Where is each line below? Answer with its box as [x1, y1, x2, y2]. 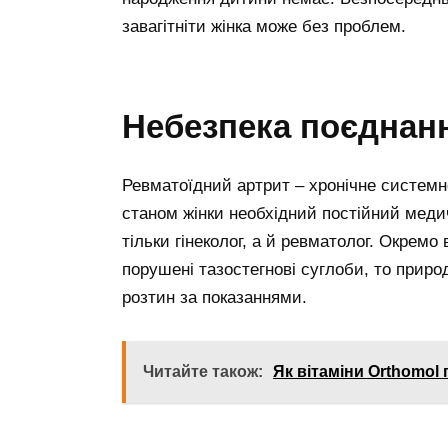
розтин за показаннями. [122, 287, 307, 307]
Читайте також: [143, 362, 263, 380]
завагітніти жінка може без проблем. [122, 17, 406, 37]
